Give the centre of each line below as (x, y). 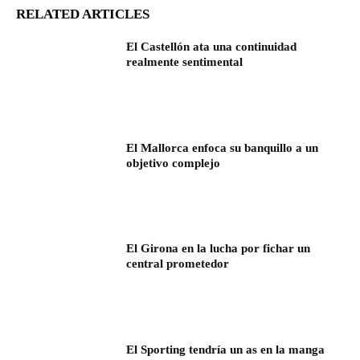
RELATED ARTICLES (83, 14)
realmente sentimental (185, 61)
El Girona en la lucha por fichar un (219, 249)
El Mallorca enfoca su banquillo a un (223, 147)
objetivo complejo (174, 163)
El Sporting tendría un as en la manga (226, 349)
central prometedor (178, 264)
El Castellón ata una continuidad (212, 46)
